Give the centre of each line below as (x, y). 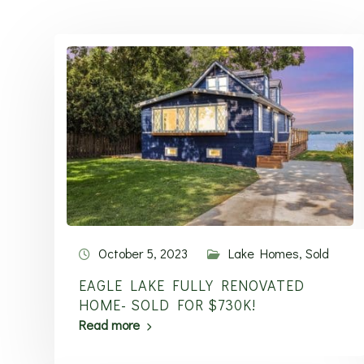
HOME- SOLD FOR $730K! (167, 305)
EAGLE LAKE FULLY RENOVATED (192, 285)
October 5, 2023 (143, 253)
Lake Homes (264, 253)
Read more (109, 325)
